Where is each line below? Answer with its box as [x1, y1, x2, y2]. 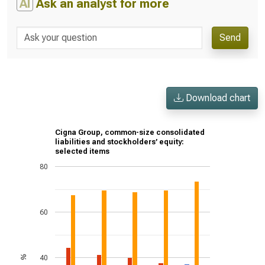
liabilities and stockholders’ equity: [55, 138, 184, 147]
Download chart [183, 92, 250, 104]
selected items [55, 147, 109, 156]
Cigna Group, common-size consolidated [55, 128, 205, 137]
